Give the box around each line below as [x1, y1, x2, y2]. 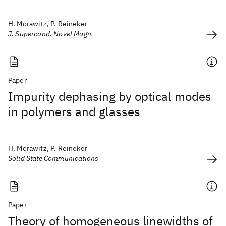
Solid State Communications [8, 154, 99, 163]
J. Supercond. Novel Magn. [8, 29, 93, 38]
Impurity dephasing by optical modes [8, 88, 211, 104]
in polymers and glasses [8, 103, 140, 120]
